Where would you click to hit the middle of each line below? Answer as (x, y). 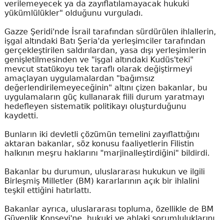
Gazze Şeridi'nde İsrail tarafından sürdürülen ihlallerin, (110, 31)
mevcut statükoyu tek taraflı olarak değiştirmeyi (98, 69)
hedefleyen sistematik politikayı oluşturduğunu (95, 106)
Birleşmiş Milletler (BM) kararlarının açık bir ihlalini (102, 181)
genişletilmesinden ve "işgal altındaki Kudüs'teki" (99, 59)
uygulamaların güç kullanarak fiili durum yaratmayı (104, 97)
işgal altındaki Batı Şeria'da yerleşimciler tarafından (105, 41)
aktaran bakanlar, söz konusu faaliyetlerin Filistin (99, 143)
